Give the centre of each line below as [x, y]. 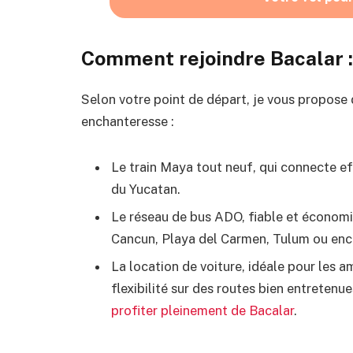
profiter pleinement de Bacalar [203, 311]
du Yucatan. [146, 189]
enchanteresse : [128, 121]
